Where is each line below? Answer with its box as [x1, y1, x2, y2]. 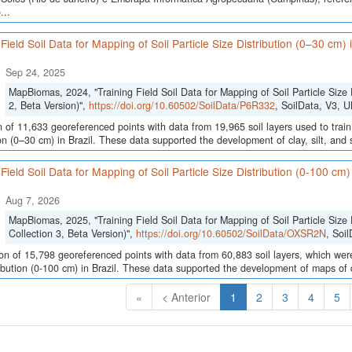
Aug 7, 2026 [5, 193, 60, 207]
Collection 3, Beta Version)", [8, 226, 136, 240]
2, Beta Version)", [8, 98, 89, 112]
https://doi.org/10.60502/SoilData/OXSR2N [135, 226, 326, 240]
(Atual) [236, 288, 269, 304]
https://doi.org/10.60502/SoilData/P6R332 [88, 98, 275, 112]
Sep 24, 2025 [5, 65, 65, 79]
